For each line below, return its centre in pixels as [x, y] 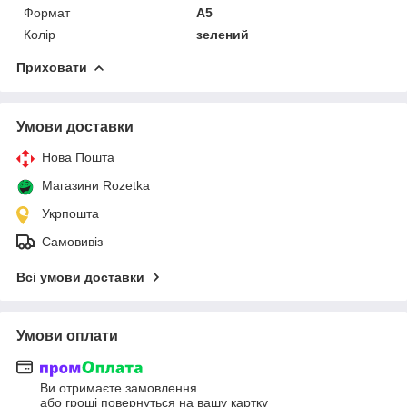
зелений [223, 34]
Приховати [52, 67]
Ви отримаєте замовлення [119, 388]
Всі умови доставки [80, 277]
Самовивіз [72, 241]
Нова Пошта [78, 157]
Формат [47, 12]
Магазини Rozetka [96, 185]
